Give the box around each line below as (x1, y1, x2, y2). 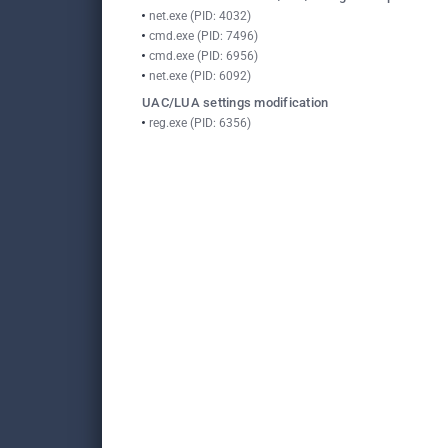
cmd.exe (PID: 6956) (149, 49, 258, 63)
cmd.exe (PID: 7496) (149, 29, 258, 43)
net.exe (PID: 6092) (149, 69, 251, 83)
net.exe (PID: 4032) (149, 9, 251, 23)
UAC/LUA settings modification (142, 95, 329, 110)
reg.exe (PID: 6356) (149, 116, 251, 130)
